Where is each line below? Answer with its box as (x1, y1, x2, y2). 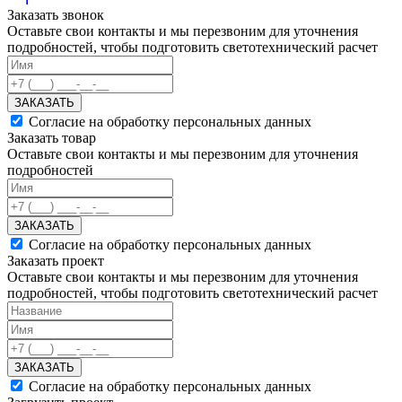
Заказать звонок (7, 6, 104, 22)
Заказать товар (7, 129, 96, 145)
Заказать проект (7, 252, 104, 268)
